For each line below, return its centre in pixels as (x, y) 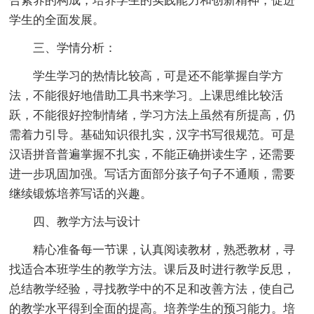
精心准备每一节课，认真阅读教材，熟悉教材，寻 (152, 250)
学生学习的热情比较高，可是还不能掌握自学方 (146, 76)
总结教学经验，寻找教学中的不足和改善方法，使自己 (152, 289)
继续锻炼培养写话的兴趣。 (81, 193)
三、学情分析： (63, 48)
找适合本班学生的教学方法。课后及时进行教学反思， (152, 269)
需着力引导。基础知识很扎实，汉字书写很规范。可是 (152, 135)
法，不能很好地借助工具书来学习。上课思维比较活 (146, 95)
